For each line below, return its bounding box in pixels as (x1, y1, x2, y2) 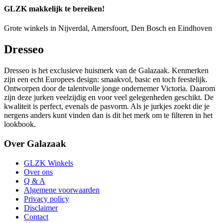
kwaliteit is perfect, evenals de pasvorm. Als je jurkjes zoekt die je (4, 102, 210, 111)
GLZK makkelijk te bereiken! (4, 4, 105, 13)
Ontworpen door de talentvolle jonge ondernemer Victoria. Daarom (4, 84, 215, 93)
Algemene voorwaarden (24, 185, 100, 194)
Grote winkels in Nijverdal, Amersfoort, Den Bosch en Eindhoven (4, 24, 212, 33)
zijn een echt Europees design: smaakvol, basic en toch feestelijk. (4, 75, 208, 84)
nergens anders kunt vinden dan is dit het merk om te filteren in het (4, 111, 213, 120)
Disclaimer (24, 203, 58, 212)
